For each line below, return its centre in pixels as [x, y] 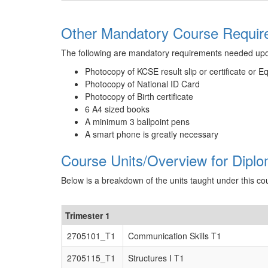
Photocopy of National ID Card [142, 84]
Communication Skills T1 [175, 236]
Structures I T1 [156, 258]
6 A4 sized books [117, 109]
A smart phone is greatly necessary [152, 134]
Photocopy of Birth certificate [139, 96]
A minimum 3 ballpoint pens [137, 121]
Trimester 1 [88, 215]
